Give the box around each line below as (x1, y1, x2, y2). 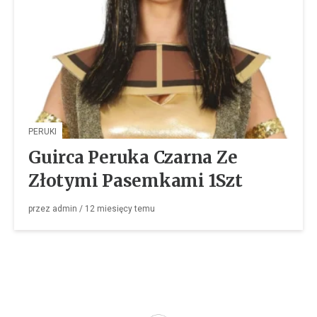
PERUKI (28, 127, 57, 137)
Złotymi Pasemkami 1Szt (28, 170, 243, 192)
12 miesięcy (85, 204, 132, 214)
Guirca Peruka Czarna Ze (28, 146, 238, 169)
